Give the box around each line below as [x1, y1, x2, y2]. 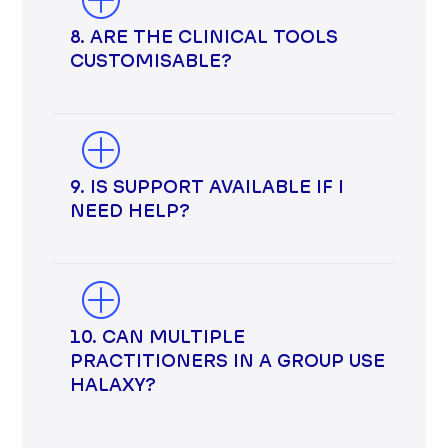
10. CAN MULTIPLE [70, 326, 246, 348]
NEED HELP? [70, 200, 191, 222]
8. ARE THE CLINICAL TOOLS [70, 26, 339, 48]
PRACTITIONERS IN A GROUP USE [70, 350, 386, 372]
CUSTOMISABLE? [70, 50, 233, 72]
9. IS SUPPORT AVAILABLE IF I [70, 176, 345, 198]
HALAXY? [70, 374, 157, 396]
